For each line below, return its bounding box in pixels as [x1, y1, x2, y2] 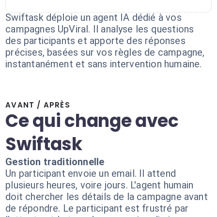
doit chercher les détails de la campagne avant [5, 191, 208, 202]
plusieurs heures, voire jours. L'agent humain [5, 179, 194, 191]
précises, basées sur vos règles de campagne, [5, 46, 205, 58]
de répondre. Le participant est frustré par [5, 202, 189, 214]
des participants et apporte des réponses [5, 35, 186, 46]
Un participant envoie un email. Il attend [5, 168, 176, 179]
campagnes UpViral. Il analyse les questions [5, 23, 194, 35]
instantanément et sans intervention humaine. [5, 58, 202, 70]
